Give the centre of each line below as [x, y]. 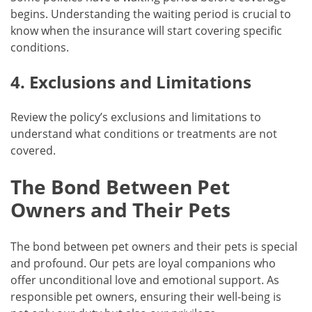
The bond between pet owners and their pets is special [154, 246]
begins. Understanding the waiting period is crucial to [151, 14]
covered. [33, 151]
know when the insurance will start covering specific [146, 31]
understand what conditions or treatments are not [144, 134]
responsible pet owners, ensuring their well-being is [146, 296]
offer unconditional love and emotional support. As [145, 280]
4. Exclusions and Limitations [131, 82]
